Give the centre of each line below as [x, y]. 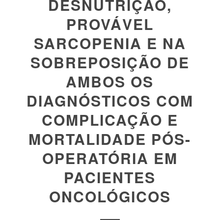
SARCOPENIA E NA [110, 43]
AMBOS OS [110, 81]
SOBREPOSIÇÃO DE [110, 62]
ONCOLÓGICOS [110, 196]
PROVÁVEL [110, 24]
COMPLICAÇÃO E [110, 120]
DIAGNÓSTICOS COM [110, 100]
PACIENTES [110, 177]
